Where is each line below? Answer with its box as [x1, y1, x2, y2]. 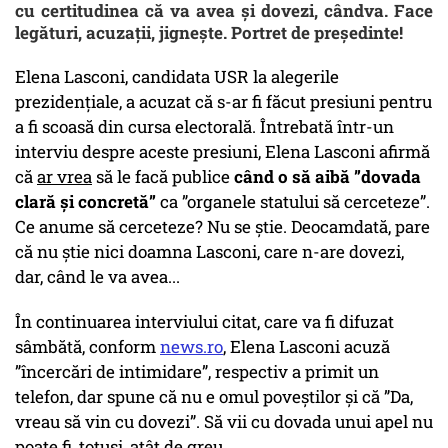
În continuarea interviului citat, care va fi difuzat [15, 310, 394, 334]
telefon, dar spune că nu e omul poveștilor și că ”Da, [15, 385, 413, 409]
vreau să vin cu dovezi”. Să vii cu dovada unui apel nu [15, 410, 433, 434]
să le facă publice [92, 165, 230, 189]
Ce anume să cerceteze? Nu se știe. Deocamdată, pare [15, 215, 430, 239]
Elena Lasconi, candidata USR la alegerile [15, 65, 339, 89]
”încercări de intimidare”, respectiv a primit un [15, 360, 379, 384]
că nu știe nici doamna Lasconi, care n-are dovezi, [15, 240, 404, 264]
